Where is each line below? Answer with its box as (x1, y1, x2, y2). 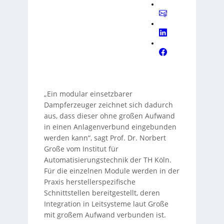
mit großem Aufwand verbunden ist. (43, 210, 166, 219)
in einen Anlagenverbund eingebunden (43, 122, 176, 131)
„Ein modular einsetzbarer (43, 89, 132, 98)
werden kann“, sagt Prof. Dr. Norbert (43, 133, 166, 142)
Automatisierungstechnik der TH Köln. (43, 155, 171, 164)
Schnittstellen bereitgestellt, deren (43, 188, 160, 197)
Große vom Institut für (43, 144, 118, 153)
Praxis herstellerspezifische (43, 177, 135, 186)
